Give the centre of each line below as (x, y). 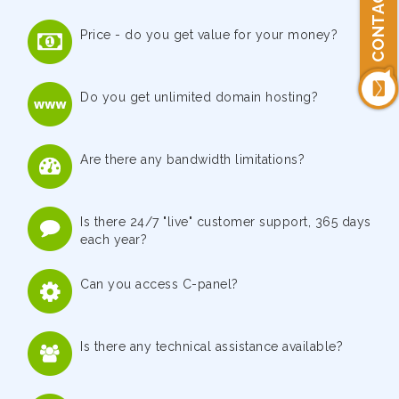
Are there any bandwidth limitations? (192, 159)
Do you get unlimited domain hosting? (199, 97)
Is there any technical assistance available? (212, 346)
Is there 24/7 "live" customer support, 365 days (226, 222)
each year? (114, 240)
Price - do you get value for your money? (209, 35)
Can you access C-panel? (159, 284)
